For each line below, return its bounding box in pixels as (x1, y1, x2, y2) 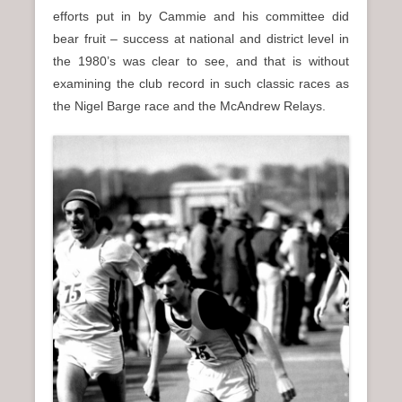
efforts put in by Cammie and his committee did (53, 9, 349, 24)
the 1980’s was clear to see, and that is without (53, 54, 349, 69)
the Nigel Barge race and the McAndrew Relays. (53, 99, 326, 114)
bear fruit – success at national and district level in (53, 31, 349, 47)
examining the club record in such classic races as (53, 76, 349, 92)
